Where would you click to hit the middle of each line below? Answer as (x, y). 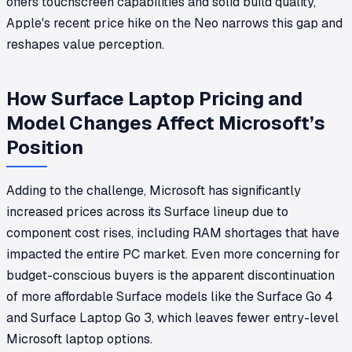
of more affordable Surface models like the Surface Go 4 (170, 296)
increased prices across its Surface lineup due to (147, 211)
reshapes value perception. (85, 44)
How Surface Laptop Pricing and (154, 98)
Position (45, 147)
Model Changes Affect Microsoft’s (166, 123)
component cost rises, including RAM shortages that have (173, 233)
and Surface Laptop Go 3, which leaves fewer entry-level (172, 317)
